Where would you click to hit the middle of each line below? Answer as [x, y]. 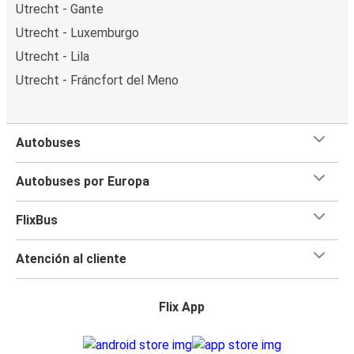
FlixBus [37, 220]
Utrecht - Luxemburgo [77, 32]
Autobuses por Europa [83, 181]
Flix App [182, 307]
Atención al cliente [71, 258]
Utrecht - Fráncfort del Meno [97, 80]
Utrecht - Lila [53, 56]
